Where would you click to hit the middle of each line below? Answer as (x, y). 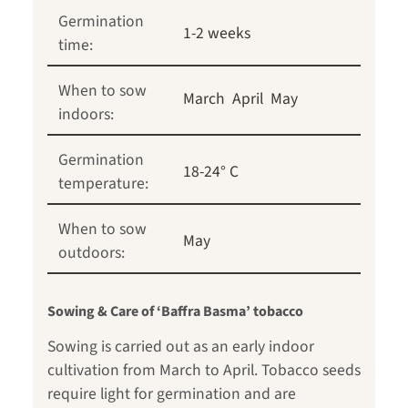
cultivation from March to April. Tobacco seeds (204, 371)
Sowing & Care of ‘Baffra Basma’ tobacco (175, 312)
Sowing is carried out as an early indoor (181, 347)
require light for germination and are (172, 394)
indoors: (86, 115)
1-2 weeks (217, 34)
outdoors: (92, 253)
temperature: (103, 184)
